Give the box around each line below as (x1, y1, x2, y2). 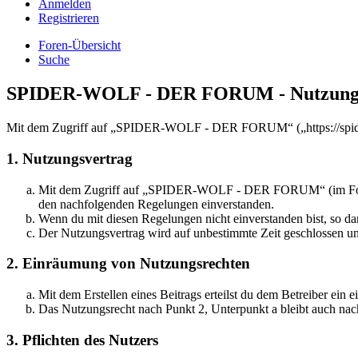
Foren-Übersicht (38, 38, 121, 53)
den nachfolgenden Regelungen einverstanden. (38, 197, 274, 211)
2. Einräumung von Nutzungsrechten (6, 255, 250, 272)
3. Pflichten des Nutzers (6, 331, 158, 348)
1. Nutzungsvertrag (6, 150, 133, 167)
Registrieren (38, 11, 99, 26)
